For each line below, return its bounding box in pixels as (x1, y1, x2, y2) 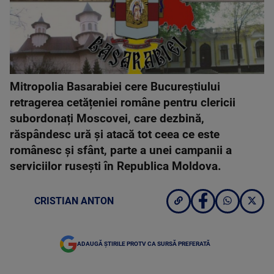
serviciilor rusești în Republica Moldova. (10, 159, 221, 173)
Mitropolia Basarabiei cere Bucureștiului (10, 80, 220, 94)
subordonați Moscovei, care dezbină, (10, 111, 204, 125)
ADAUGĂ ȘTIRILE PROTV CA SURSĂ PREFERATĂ (77, 240, 210, 247)
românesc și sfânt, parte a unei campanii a (10, 143, 232, 157)
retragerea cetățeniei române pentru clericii (10, 95, 235, 109)
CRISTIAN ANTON (34, 194, 114, 207)
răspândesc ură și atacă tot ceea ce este (10, 127, 220, 141)
